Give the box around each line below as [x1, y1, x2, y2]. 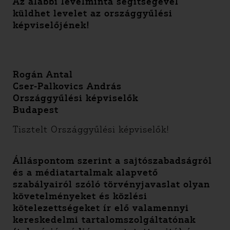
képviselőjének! [13, 20, 90, 31]
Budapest [13, 104, 59, 116]
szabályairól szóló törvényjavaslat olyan [13, 179, 210, 190]
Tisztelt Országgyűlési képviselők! [13, 124, 169, 135]
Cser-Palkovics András [13, 81, 122, 92]
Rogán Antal [13, 69, 73, 80]
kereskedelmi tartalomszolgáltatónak [13, 214, 196, 225]
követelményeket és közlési [13, 190, 147, 202]
